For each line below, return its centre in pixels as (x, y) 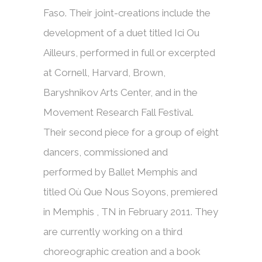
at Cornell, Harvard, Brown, (104, 73)
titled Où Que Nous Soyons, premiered (130, 192)
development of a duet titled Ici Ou (121, 33)
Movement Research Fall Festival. (118, 113)
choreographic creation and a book (122, 252)
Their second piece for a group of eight (131, 132)
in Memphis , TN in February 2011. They (131, 212)
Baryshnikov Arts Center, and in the (120, 93)
